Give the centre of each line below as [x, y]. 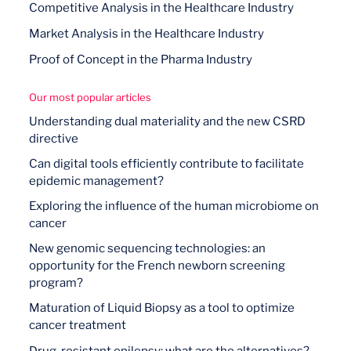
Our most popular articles [90, 97]
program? [56, 283]
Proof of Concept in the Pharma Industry [141, 60]
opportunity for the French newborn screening [157, 266]
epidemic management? [97, 181]
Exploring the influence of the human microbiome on [174, 206]
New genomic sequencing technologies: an [148, 248]
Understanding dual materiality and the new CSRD [168, 121]
